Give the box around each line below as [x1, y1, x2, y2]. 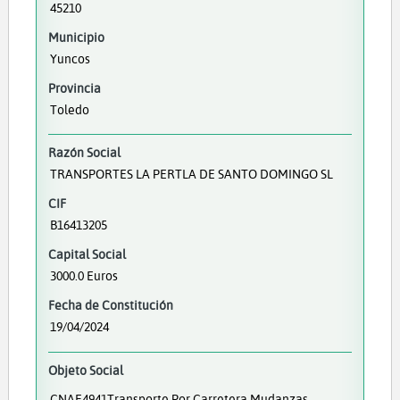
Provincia [47, 79, 101, 96]
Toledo [49, 101, 89, 118]
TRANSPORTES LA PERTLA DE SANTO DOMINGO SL [49, 165, 333, 183]
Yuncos [49, 50, 90, 67]
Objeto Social [47, 361, 123, 379]
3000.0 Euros [49, 267, 118, 285]
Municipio [47, 29, 104, 46]
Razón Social [47, 144, 121, 162]
